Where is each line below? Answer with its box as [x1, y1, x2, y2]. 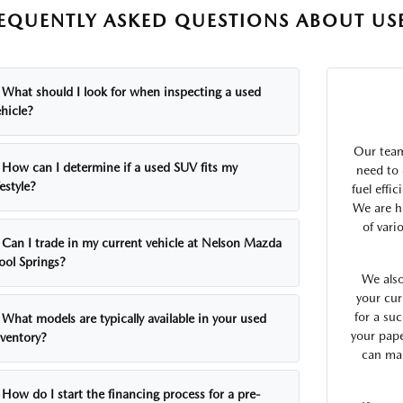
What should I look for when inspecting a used [2, 85, 262, 99]
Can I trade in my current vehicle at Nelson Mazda [2, 236, 282, 250]
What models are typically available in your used [2, 311, 267, 326]
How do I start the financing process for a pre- [2, 387, 262, 401]
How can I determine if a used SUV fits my [2, 160, 238, 175]
